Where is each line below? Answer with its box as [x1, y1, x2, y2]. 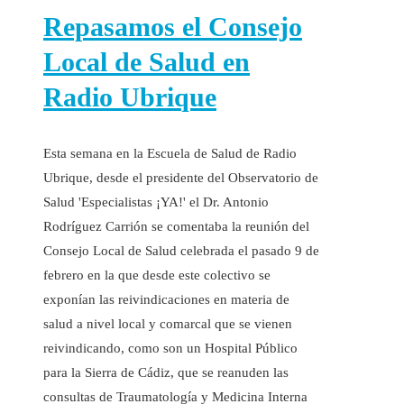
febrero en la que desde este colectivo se [43, 267, 271, 282]
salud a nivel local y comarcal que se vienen [43, 316, 292, 331]
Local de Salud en [43, 46, 250, 77]
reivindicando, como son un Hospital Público [43, 340, 298, 355]
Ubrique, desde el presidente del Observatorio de [43, 170, 318, 185]
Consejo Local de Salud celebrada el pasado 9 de [43, 243, 319, 258]
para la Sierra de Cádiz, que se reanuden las [43, 364, 289, 380]
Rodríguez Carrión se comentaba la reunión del [43, 218, 309, 234]
